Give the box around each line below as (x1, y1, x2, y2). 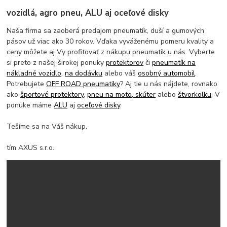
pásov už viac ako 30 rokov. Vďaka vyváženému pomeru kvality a (7, 36, 214, 46)
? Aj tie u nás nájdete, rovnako (120, 79, 218, 89)
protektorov (106, 57, 144, 67)
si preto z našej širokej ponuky (7, 57, 106, 67)
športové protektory (20, 89, 84, 99)
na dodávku (65, 68, 103, 78)
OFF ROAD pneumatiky (46, 79, 121, 89)
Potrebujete (7, 79, 47, 89)
